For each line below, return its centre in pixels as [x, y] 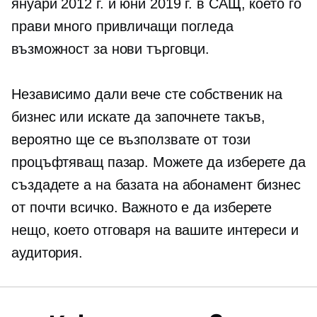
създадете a [53, 185]
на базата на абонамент [174, 185]
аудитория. [47, 253]
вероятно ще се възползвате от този [131, 139]
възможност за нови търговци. [111, 49]
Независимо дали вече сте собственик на [147, 94]
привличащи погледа [165, 26]
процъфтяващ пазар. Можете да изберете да [158, 162]
